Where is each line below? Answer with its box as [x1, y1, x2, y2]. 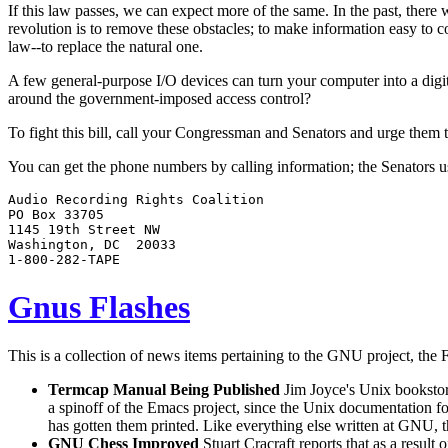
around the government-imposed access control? [8, 90, 311, 108]
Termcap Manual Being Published [48, 381, 280, 399]
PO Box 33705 [8, 207, 104, 223]
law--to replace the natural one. [8, 38, 203, 56]
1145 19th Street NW [8, 222, 160, 238]
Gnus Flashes [8, 288, 190, 325]
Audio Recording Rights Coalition [8, 192, 264, 208]
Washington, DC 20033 [8, 237, 176, 253]
